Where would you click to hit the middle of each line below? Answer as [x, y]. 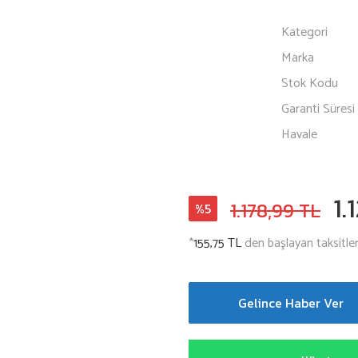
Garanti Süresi [318, 109]
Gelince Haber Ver [291, 303]
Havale [299, 135]
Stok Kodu [310, 84]
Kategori [304, 32]
